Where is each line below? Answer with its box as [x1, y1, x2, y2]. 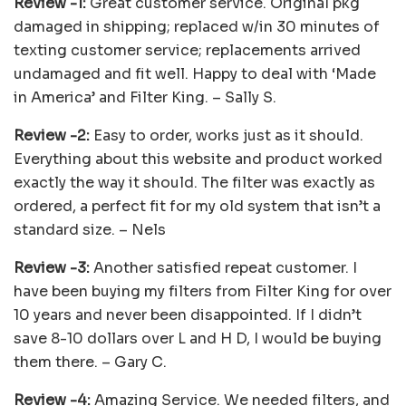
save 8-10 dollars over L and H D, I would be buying [14, 328, 382, 348]
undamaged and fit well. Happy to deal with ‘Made [14, 63, 376, 83]
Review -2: [14, 125, 90, 145]
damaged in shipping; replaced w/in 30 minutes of [14, 16, 380, 36]
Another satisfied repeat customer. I [90, 257, 357, 277]
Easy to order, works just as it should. [90, 125, 363, 145]
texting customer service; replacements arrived [14, 40, 361, 60]
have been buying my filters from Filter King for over [14, 281, 391, 301]
